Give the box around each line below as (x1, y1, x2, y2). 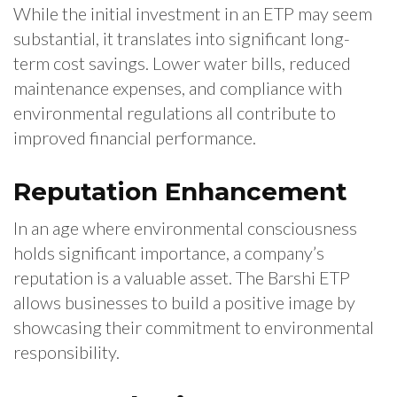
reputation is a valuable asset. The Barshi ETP (13, 267, 350, 289)
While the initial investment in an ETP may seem (13, 3, 372, 25)
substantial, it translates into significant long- (13, 27, 350, 50)
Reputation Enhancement (13, 176, 347, 207)
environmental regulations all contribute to (13, 102, 336, 124)
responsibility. (13, 341, 120, 363)
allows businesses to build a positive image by (13, 292, 355, 314)
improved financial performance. (13, 127, 256, 149)
